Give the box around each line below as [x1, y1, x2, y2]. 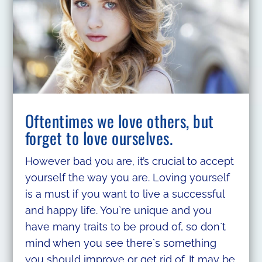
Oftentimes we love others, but [25, 108, 214, 133]
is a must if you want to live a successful [25, 187, 225, 200]
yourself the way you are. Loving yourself [25, 171, 230, 184]
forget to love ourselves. [25, 125, 173, 150]
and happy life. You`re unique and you [25, 204, 212, 216]
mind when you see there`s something [25, 236, 216, 249]
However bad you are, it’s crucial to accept [25, 154, 234, 167]
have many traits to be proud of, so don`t [25, 220, 226, 233]
